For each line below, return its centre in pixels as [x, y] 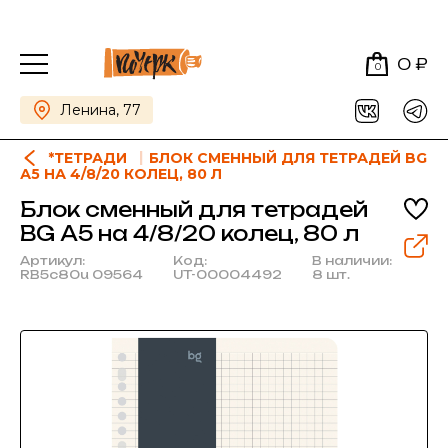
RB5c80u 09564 [81, 274]
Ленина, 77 [100, 110]
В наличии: [352, 260]
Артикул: [52, 260]
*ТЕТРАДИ [89, 158]
